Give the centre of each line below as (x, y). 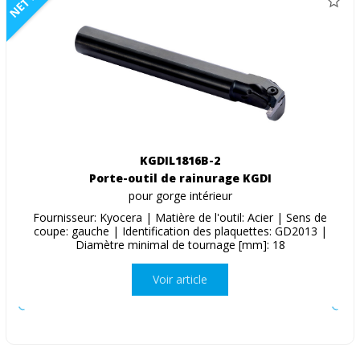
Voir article (180, 280)
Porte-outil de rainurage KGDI (180, 178)
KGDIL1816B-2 (180, 160)
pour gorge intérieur (180, 195)
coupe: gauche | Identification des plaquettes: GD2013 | (180, 231)
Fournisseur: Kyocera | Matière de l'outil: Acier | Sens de (180, 217)
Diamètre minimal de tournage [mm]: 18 (180, 244)
